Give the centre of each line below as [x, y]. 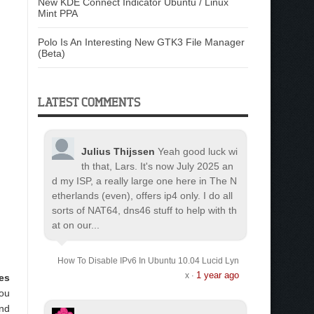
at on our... [76, 225]
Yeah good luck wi [198, 151]
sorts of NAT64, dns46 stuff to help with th [144, 210]
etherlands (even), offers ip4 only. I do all [142, 196]
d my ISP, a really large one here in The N [144, 181]
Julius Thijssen [118, 151]
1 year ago [217, 275]
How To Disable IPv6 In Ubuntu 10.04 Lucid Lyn [148, 261]
